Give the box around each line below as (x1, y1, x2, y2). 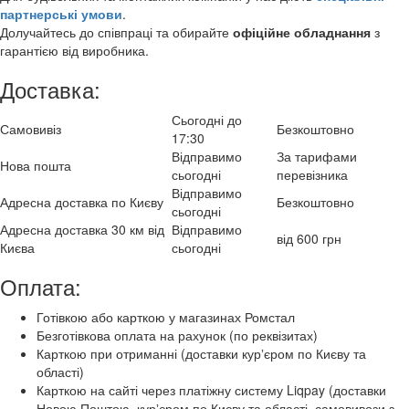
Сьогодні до (172, 110, 242, 129)
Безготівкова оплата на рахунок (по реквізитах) (37, 325, 318, 344)
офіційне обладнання (233, 22, 371, 41)
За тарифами (277, 146, 357, 165)
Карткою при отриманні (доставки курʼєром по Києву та (37, 343, 366, 362)
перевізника (277, 164, 348, 184)
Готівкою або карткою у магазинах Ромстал (37, 307, 295, 326)
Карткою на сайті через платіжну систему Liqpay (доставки (37, 380, 386, 399)
